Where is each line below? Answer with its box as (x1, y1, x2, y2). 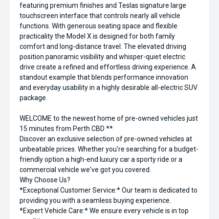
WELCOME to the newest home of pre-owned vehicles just (20, 114, 198, 122)
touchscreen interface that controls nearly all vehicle (20, 12, 180, 20)
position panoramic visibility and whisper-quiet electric (20, 53, 185, 61)
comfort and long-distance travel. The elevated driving (20, 43, 186, 50)
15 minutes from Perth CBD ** (20, 125, 113, 132)
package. (20, 94, 47, 102)
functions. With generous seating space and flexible (20, 22, 177, 30)
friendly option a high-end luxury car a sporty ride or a (20, 155, 182, 163)
